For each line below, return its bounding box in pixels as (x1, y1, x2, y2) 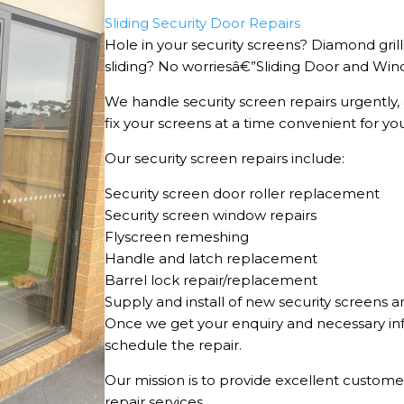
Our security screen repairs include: (105, 149, 345, 167)
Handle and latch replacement (105, 249, 318, 267)
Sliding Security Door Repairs (105, 14, 301, 32)
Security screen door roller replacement (105, 184, 381, 202)
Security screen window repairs (105, 206, 317, 224)
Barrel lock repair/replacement (105, 271, 318, 289)
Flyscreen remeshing (105, 227, 250, 245)
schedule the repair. (105, 335, 243, 353)
